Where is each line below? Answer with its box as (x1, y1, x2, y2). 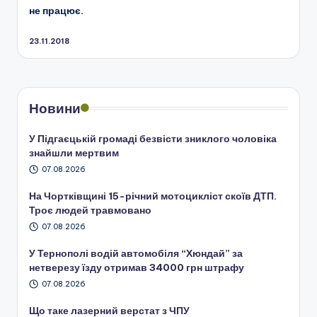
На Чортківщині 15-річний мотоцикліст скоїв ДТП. (29, 190, 277, 203)
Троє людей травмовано (29, 204, 151, 217)
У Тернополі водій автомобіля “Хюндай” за (29, 246, 243, 260)
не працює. (29, 4, 83, 17)
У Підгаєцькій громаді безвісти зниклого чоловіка (29, 132, 277, 146)
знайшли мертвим (29, 146, 119, 160)
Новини (29, 100, 81, 117)
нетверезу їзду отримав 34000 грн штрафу (29, 260, 244, 274)
